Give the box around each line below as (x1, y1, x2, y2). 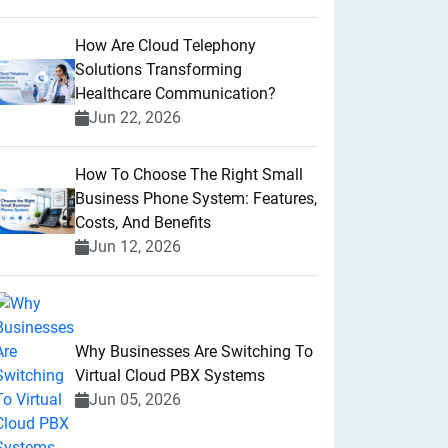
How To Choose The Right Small (75, 165, 303, 184)
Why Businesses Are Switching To (75, 342, 313, 361)
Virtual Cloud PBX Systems (75, 366, 265, 385)
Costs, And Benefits (75, 213, 211, 232)
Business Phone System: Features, (75, 189, 317, 208)
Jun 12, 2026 (89, 237, 181, 256)
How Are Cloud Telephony (75, 36, 256, 55)
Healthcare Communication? (75, 84, 276, 103)
